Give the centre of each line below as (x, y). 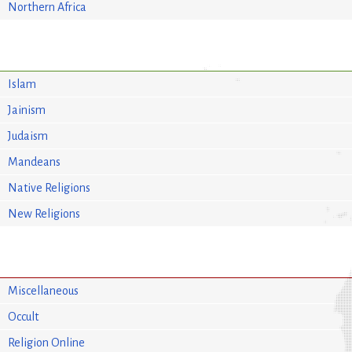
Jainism (27, 110)
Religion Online (47, 342)
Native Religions (49, 187)
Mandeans (35, 161)
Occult (24, 316)
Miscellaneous (44, 290)
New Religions (44, 213)
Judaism (28, 136)
